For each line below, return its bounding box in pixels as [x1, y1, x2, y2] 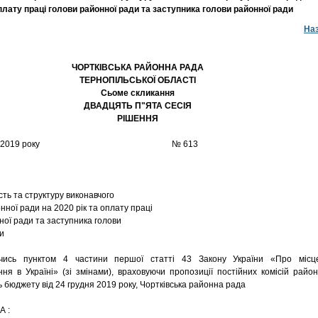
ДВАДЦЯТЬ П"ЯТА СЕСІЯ [84, 101, 192, 111]
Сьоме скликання [101, 88, 175, 98]
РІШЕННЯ [117, 114, 158, 124]
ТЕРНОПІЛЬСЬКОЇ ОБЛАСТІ [79, 75, 196, 85]
